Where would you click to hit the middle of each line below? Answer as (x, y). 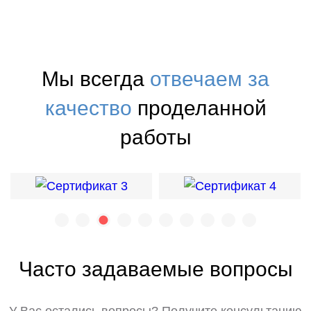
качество (88, 108)
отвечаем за (210, 79)
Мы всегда (96, 79)
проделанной (199, 108)
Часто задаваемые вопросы (155, 269)
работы (155, 137)
